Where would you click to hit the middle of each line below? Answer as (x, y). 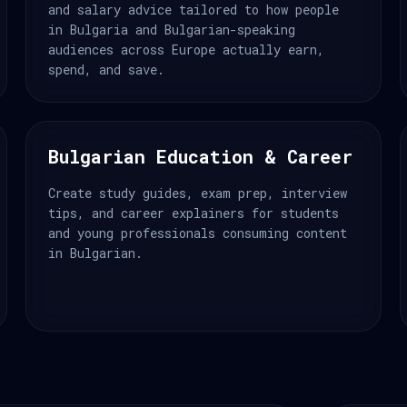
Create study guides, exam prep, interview (198, 193)
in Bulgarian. (95, 253)
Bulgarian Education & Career (200, 156)
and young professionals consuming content (198, 233)
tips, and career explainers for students (194, 213)
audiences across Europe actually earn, (186, 50)
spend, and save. (106, 69)
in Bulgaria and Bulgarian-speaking (172, 30)
